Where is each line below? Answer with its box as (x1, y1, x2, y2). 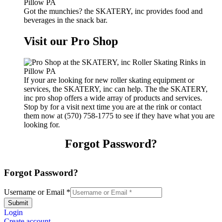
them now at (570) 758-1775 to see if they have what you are (24, 111, 215, 120)
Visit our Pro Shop (24, 35, 118, 48)
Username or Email (4, 188, 66, 197)
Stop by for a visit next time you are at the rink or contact (24, 102, 201, 111)
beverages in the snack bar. (24, 16, 108, 25)
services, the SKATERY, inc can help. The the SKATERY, (24, 84, 208, 93)
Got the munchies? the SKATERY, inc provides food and (24, 7, 203, 16)
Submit (8, 199, 28, 207)
